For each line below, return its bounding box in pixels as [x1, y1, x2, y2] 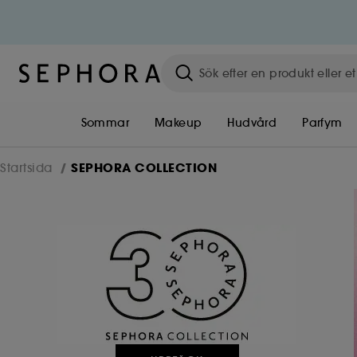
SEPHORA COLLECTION [71, 159, 217, 176]
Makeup [155, 116, 202, 130]
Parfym [302, 116, 343, 130]
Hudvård [227, 116, 277, 130]
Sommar [80, 116, 130, 130]
